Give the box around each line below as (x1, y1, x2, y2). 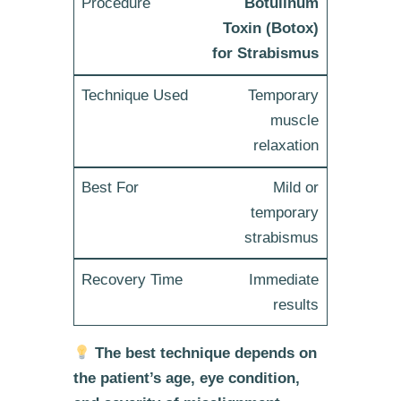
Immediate (249, 270, 320, 288)
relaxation (253, 137, 320, 155)
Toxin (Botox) (223, 20, 320, 38)
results (273, 295, 320, 313)
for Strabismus (212, 45, 320, 63)
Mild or (273, 178, 320, 196)
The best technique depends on (95, 345, 318, 363)
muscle (270, 112, 320, 130)
